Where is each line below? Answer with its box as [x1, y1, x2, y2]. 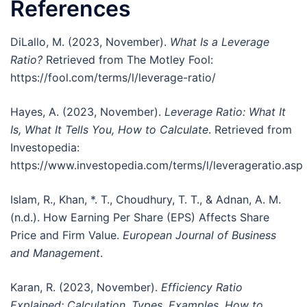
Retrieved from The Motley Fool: [42, 52, 213, 66]
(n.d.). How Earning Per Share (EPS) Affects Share [10, 210, 269, 224]
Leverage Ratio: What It [164, 104, 286, 119]
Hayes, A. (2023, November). [10, 104, 164, 119]
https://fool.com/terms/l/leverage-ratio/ [10, 70, 216, 84]
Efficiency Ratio [161, 280, 243, 294]
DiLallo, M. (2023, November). [10, 34, 170, 49]
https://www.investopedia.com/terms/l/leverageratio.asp [10, 158, 303, 172]
